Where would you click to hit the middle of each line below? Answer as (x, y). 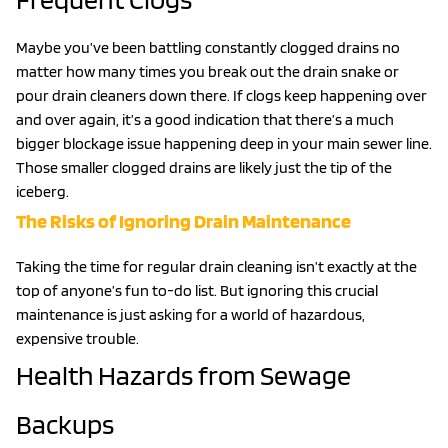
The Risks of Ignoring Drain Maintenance (183, 220)
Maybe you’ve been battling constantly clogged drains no (208, 47)
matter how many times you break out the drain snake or (207, 71)
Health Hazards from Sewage (183, 374)
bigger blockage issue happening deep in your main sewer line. (224, 143)
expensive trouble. (77, 338)
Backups (65, 423)
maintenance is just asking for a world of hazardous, (190, 314)
